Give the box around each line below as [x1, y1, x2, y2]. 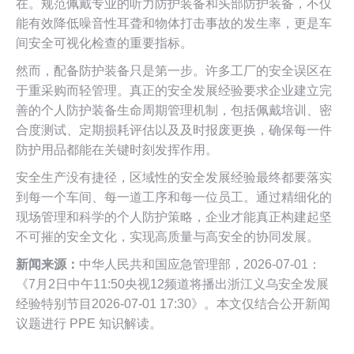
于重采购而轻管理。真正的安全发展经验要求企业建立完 [16, 83, 332, 97]
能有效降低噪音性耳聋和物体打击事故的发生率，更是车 [16, 16, 332, 30]
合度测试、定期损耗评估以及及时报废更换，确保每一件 [16, 122, 332, 137]
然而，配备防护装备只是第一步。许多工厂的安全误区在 [16, 63, 332, 77]
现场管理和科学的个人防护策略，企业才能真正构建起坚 [16, 209, 332, 224]
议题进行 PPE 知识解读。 [16, 316, 162, 330]
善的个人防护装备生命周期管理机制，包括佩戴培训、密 [16, 103, 332, 117]
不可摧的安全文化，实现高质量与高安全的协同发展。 [16, 229, 319, 243]
